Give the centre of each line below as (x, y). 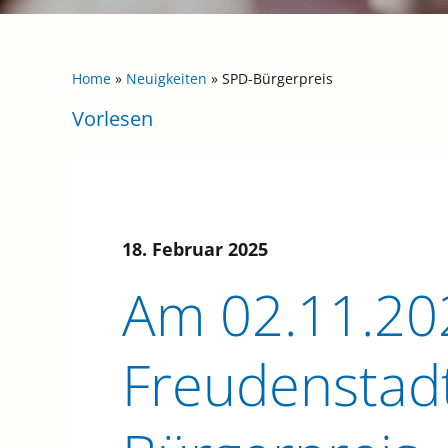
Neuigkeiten (166, 79)
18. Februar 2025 (195, 249)
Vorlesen (112, 119)
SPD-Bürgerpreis (277, 79)
